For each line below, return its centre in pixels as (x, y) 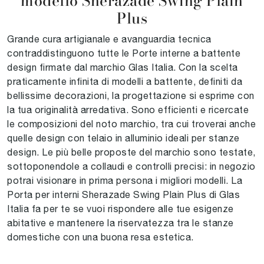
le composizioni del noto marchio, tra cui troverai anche (131, 123)
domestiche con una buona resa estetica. (100, 237)
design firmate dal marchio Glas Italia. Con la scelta (123, 67)
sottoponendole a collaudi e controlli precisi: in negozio (131, 166)
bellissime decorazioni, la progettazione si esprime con (131, 95)
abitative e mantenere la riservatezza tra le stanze (121, 222)
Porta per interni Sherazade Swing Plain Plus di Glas (123, 194)
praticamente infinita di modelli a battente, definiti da (125, 81)
